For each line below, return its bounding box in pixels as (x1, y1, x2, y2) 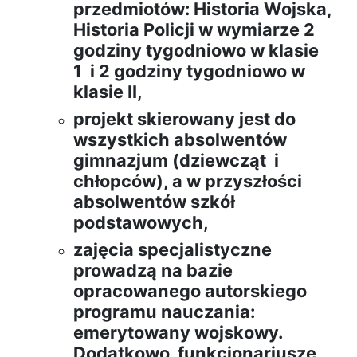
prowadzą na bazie (73, 260, 233, 281)
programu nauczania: (73, 301, 255, 323)
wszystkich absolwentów (73, 129, 287, 151)
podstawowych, (73, 212, 209, 233)
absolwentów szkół (73, 191, 235, 213)
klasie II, (73, 81, 143, 103)
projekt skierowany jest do (73, 108, 296, 130)
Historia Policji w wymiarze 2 (73, 19, 315, 41)
